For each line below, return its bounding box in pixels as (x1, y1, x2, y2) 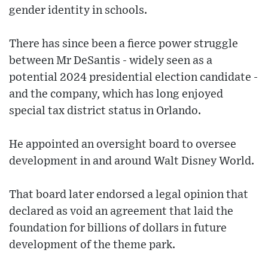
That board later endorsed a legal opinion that (9, 189, 248, 201)
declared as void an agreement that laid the (9, 206, 233, 218)
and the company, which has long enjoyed (9, 89, 223, 100)
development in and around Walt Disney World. (9, 156, 254, 167)
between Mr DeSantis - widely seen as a (9, 55, 212, 67)
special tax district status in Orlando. (9, 105, 201, 117)
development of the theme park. (9, 239, 175, 251)
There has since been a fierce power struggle (9, 38, 238, 50)
